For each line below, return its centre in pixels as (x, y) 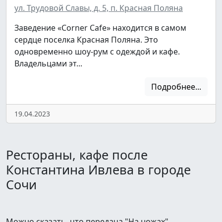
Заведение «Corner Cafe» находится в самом (100, 28)
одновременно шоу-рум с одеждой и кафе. (97, 51)
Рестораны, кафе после (77, 154)
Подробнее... (176, 86)
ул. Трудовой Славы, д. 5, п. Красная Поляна (99, 8)
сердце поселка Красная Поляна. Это (86, 39)
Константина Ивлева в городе (98, 169)
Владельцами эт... (48, 63)
